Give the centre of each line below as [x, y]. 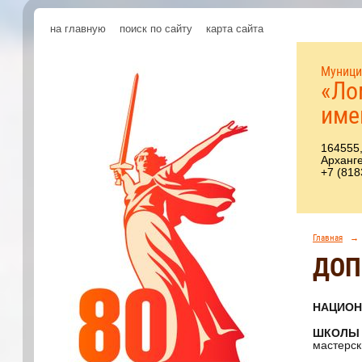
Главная [328, 237]
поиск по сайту [156, 29]
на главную [78, 29]
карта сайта [235, 29]
